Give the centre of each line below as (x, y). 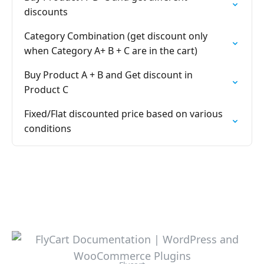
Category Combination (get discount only (116, 36)
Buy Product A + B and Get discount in (108, 75)
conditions (48, 128)
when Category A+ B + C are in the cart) (111, 51)
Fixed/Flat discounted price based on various (123, 114)
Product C (46, 90)
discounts (46, 12)
